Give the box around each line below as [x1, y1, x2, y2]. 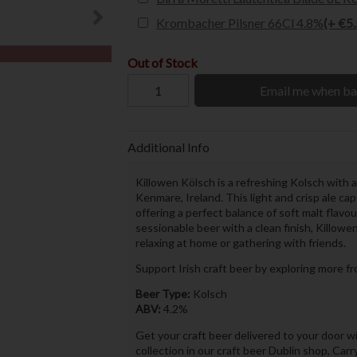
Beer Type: [135, 287, 190, 301]
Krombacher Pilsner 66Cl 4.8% [156, 14, 324, 30]
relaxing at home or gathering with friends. [135, 236, 346, 250]
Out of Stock [127, 55, 198, 71]
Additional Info [127, 139, 210, 155]
